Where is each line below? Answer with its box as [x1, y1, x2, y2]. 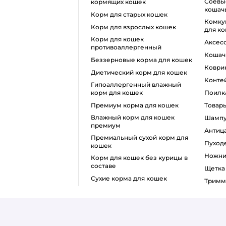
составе [90, 161, 116, 169]
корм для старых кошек [95, 10, 167, 18]
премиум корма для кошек [95, 101, 179, 109]
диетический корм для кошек [95, 68, 187, 76]
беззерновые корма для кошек [95, 55, 192, 64]
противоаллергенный [90, 43, 161, 51]
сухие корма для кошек [95, 174, 167, 182]
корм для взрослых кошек [95, 23, 176, 31]
